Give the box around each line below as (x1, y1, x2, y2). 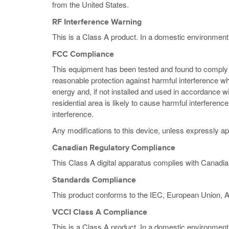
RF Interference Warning (52, 18, 142, 27)
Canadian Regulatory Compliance (52, 144, 175, 152)
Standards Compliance (52, 176, 136, 185)
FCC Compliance (52, 51, 114, 59)
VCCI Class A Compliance (52, 209, 147, 217)
